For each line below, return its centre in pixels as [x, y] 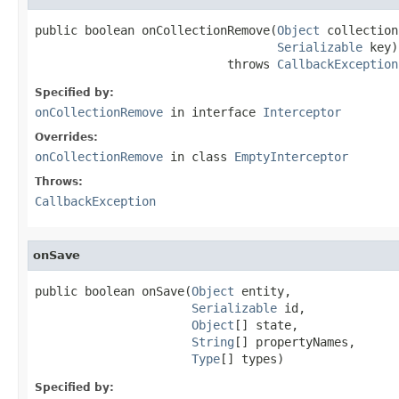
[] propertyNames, [295, 342]
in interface [213, 112]
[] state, [266, 325]
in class [199, 156]
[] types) [252, 358]
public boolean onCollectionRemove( [156, 30]
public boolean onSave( [113, 291]
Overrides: [66, 137]
